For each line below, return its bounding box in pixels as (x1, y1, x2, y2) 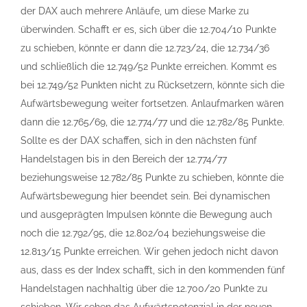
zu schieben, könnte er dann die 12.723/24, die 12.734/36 (21, 42, 269, 53)
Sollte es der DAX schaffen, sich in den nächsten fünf (21, 135, 257, 146)
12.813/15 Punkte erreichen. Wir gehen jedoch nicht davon (21, 246, 278, 257)
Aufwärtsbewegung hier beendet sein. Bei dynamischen (21, 191, 270, 201)
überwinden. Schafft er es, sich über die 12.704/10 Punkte (21, 24, 276, 35)
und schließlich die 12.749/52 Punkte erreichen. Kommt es (21, 61, 277, 72)
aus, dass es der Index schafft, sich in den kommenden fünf (21, 265, 285, 275)
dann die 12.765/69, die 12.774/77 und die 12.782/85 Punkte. (21, 116, 284, 127)
